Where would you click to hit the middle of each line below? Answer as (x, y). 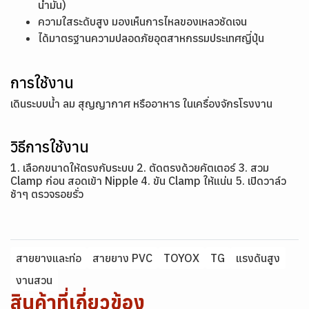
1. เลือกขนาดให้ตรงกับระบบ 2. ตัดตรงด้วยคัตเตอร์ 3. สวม (140, 168)
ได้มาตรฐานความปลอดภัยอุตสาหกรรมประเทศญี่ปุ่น (151, 38)
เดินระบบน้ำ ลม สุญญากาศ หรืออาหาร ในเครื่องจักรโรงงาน (141, 103)
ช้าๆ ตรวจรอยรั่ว (47, 194)
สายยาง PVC (122, 258)
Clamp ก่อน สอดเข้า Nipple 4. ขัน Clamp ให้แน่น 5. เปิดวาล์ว (148, 181)
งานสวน (34, 280)
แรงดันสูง (258, 258)
